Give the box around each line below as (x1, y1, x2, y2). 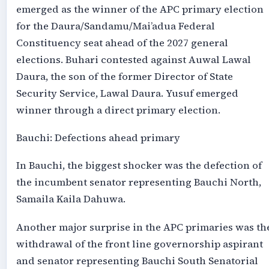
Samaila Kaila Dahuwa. (16, 192, 125, 207)
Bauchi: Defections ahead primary (16, 130, 180, 145)
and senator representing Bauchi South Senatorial (16, 253, 258, 268)
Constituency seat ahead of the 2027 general (16, 35, 228, 50)
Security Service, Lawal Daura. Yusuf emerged (16, 86, 238, 100)
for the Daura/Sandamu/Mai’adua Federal (16, 19, 215, 33)
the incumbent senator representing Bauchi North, (16, 175, 261, 190)
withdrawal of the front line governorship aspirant (16, 237, 263, 251)
